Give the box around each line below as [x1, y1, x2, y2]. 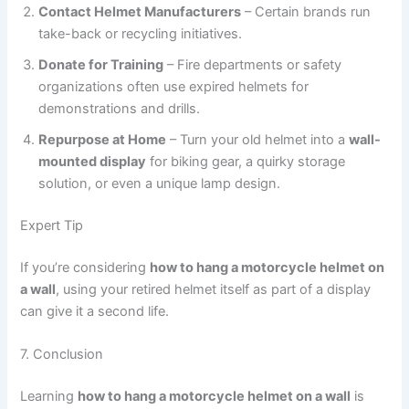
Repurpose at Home [38, 131, 167, 148]
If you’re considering [20, 258, 151, 276]
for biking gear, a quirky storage [146, 152, 346, 170]
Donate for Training [38, 56, 164, 73]
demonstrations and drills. [38, 100, 201, 117]
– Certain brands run [241, 3, 372, 20]
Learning [20, 387, 79, 404]
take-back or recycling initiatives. [38, 25, 243, 42]
